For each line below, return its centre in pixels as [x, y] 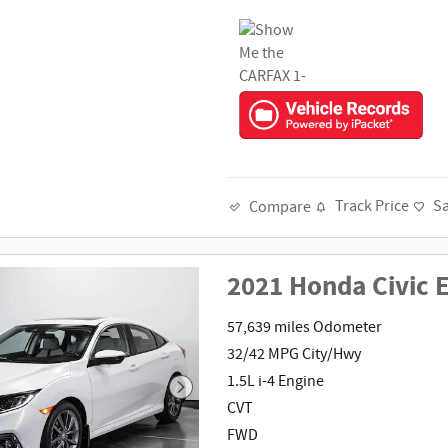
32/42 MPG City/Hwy [294, 355]
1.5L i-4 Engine [276, 382]
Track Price [372, 207]
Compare [280, 207]
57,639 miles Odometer [305, 328]
